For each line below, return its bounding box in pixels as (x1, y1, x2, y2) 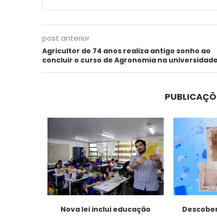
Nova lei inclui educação (60, 204, 151, 214)
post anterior (42, 32, 90, 43)
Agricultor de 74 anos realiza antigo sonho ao (42, 46, 211, 56)
